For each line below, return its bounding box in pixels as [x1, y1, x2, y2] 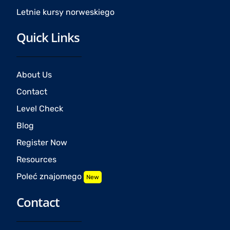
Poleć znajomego [16, 171, 84, 181]
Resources [16, 154, 57, 164]
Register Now [16, 137, 68, 147]
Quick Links [16, 28, 80, 46]
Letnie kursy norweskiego [16, 7, 115, 17]
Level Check [16, 103, 64, 113]
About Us [16, 69, 52, 80]
